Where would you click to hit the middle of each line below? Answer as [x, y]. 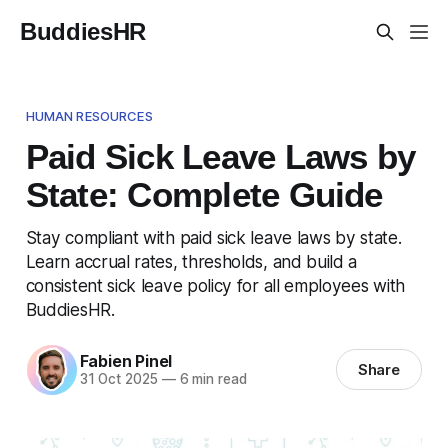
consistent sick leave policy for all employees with [215, 285]
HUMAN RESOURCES [89, 115]
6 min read [211, 379]
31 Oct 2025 [118, 379]
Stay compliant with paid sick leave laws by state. [213, 237]
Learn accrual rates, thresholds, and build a [191, 261]
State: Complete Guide [204, 194]
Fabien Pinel [126, 361]
